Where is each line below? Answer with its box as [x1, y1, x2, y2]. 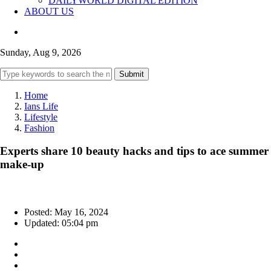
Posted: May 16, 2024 [24, 207, 108, 218]
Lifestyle [24, 111, 57, 122]
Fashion [24, 122, 54, 133]
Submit [119, 69, 144, 79]
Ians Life [24, 100, 58, 111]
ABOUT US [24, 5, 74, 16]
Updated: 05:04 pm [24, 218, 98, 229]
